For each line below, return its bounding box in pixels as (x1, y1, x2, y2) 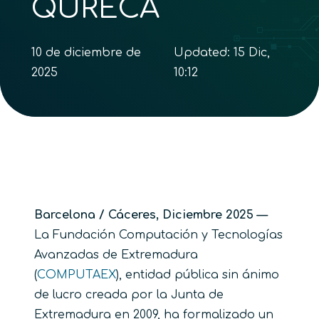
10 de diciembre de (31, 46, 141, 59)
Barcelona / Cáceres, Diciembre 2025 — (34, 209, 268, 221)
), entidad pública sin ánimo (116, 268, 279, 281)
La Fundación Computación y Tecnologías (34, 229, 283, 241)
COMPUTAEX (37, 268, 116, 281)
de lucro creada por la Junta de (34, 288, 224, 301)
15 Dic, (233, 46, 270, 59)
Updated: (173, 46, 234, 59)
